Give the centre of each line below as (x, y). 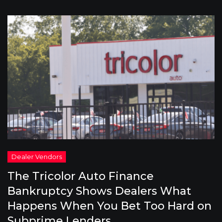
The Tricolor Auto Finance (81, 176)
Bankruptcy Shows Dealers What (99, 191)
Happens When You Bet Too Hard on (110, 206)
